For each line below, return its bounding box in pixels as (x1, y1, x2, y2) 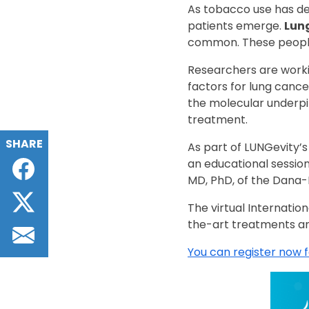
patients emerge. (188, 18, 284, 34)
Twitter (39, 188, 79, 205)
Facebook (39, 155, 94, 172)
